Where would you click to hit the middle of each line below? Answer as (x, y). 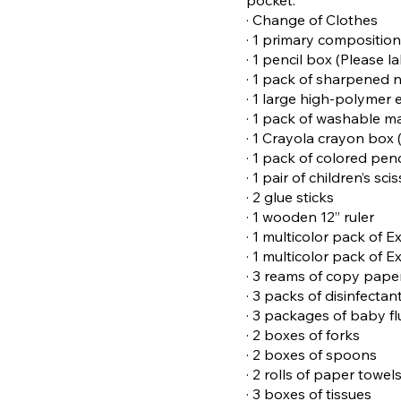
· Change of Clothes (312, 19)
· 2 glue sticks (290, 196)
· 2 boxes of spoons (312, 354)
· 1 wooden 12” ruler (311, 216)
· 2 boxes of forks (303, 334)
